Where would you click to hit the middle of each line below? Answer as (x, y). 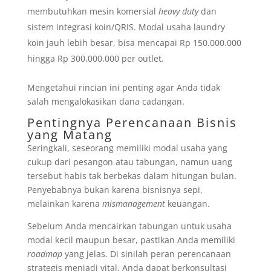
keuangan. (187, 204)
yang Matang (70, 135)
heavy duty (178, 11)
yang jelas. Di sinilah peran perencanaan (146, 254)
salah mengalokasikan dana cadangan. (106, 101)
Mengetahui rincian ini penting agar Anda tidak (123, 87)
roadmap (44, 254)
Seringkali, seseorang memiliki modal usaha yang (127, 148)
